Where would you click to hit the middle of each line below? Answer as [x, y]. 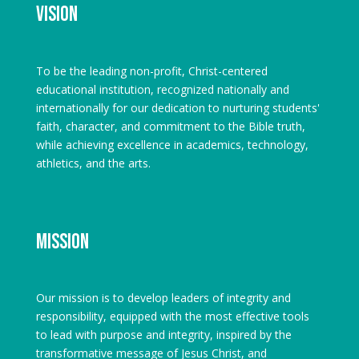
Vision [56, 15]
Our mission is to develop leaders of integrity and [163, 297]
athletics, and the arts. [93, 163]
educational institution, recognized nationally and [162, 89]
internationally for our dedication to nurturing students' [177, 107]
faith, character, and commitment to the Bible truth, [170, 126]
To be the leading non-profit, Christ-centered [151, 71]
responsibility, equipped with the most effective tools [172, 316]
